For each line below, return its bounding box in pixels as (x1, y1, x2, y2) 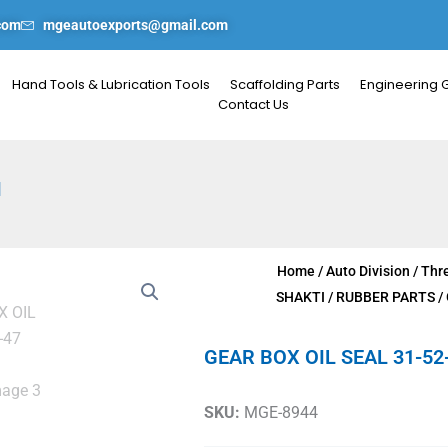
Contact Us (217, 95, 289, 115)
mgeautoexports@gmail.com (43, 17, 228, 34)
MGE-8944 (240, 403, 318, 423)
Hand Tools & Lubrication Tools (12, 75, 211, 95)
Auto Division (326, 263, 410, 280)
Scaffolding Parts (230, 75, 341, 95)
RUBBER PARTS (336, 289, 435, 306)
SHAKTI (276, 289, 325, 306)
